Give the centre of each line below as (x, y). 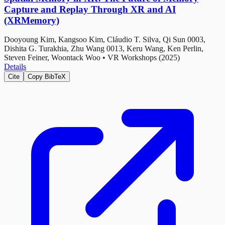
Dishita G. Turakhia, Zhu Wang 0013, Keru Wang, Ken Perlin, (104, 49)
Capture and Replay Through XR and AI (90, 9)
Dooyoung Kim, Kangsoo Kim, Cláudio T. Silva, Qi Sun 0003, (105, 40)
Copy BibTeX (47, 77)
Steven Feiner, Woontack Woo (52, 58)
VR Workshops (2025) (144, 58)
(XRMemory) (32, 20)
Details (15, 67)
